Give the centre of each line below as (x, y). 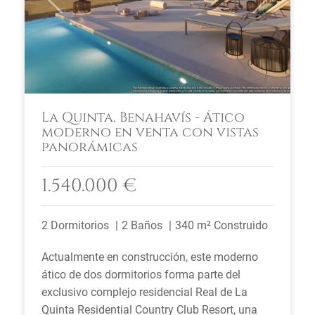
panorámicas (90, 147)
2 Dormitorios (75, 225)
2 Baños (142, 225)
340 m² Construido (221, 225)
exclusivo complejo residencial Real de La (144, 292)
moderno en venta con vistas (150, 132)
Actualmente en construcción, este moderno (150, 257)
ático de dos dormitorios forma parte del (141, 275)
